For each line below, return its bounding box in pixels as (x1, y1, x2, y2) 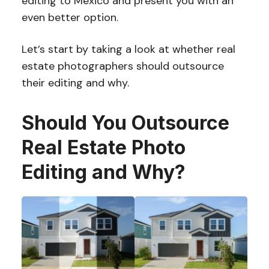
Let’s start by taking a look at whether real (21, 42, 235, 56)
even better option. (21, 10, 118, 25)
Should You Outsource (21, 111, 229, 134)
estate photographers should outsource (21, 59, 224, 73)
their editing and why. (21, 76, 129, 90)
